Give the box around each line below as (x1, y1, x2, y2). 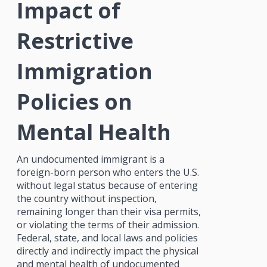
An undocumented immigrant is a (16, 152, 164, 166)
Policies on (16, 86, 132, 116)
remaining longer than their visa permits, (16, 204, 201, 218)
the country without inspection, (16, 191, 157, 205)
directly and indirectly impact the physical (16, 244, 198, 257)
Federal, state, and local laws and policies (16, 231, 198, 244)
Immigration (16, 56, 153, 86)
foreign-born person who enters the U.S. (16, 165, 199, 179)
